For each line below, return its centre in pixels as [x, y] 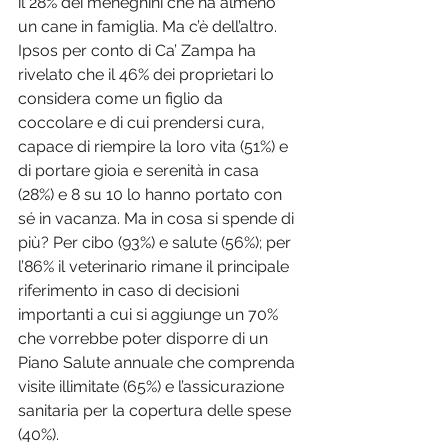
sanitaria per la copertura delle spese [156, 411]
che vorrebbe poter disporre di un [145, 339]
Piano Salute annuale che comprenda [158, 363]
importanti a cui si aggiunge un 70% [150, 315]
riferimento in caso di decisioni [130, 291]
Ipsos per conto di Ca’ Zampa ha [139, 51]
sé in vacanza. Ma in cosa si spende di [158, 219]
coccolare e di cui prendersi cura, [143, 123]
